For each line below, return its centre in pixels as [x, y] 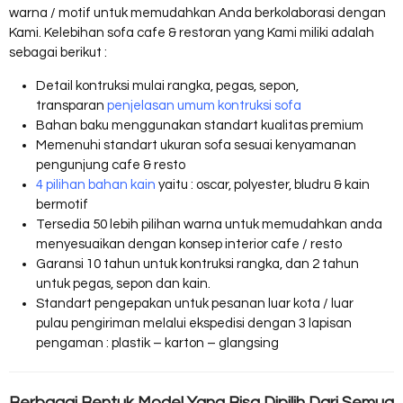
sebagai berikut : [58, 53]
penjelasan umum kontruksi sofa [204, 106]
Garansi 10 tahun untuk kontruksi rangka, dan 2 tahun [197, 264]
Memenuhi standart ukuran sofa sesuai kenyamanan [196, 145]
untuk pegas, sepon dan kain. [123, 284]
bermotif [62, 205]
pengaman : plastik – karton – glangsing [157, 343]
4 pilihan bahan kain [96, 185]
